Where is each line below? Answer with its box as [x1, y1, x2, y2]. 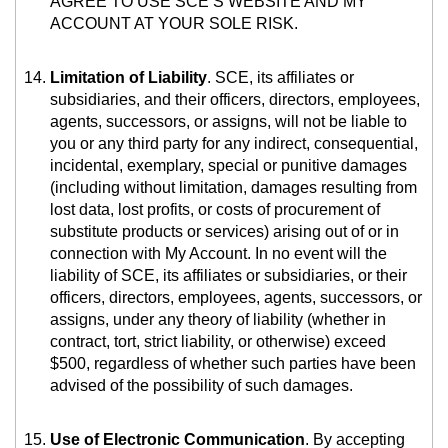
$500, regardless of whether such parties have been [50, 355, 416, 373]
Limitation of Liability [50, 69, 207, 87]
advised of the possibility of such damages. [50, 377, 353, 395]
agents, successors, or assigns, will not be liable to [50, 113, 407, 131]
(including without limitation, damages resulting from [50, 179, 417, 197]
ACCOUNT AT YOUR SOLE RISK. [50, 15, 298, 33]
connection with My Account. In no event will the [50, 245, 387, 263]
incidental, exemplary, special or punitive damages [50, 157, 407, 175]
